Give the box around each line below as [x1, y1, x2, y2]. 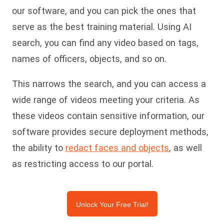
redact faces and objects [65, 142, 169, 153]
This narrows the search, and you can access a [12, 78, 206, 89]
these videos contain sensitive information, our [12, 110, 204, 121]
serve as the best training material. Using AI [12, 21, 191, 32]
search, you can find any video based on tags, [12, 37, 198, 48]
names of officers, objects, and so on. [12, 53, 166, 64]
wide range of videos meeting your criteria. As [12, 94, 199, 105]
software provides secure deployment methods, [12, 126, 208, 137]
